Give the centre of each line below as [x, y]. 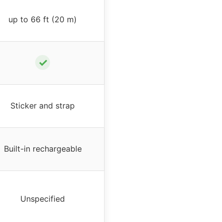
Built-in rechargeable [43, 148]
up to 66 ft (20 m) [43, 19]
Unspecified [43, 198]
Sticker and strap [43, 105]
